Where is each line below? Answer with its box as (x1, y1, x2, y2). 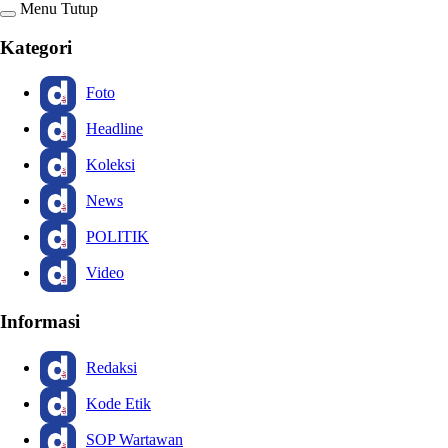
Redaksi (86, 358, 137, 376)
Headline (86, 120, 143, 138)
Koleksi (86, 156, 135, 174)
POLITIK (86, 228, 149, 246)
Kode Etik (86, 394, 151, 412)
